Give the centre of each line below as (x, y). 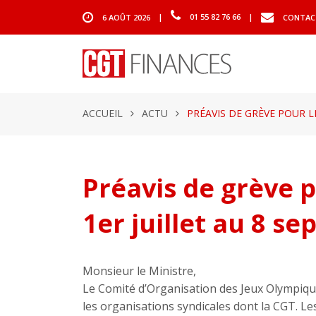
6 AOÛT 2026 (126, 17)
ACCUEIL (103, 113)
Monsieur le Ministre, (139, 271)
